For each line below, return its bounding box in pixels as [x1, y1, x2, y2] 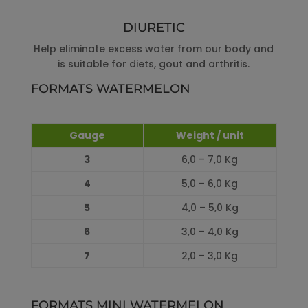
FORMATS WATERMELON [30, 81, 190, 97]
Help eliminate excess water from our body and [34, 42, 274, 56]
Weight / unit [175, 129, 244, 143]
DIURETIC [122, 20, 185, 36]
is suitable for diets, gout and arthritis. [58, 57, 250, 71]
